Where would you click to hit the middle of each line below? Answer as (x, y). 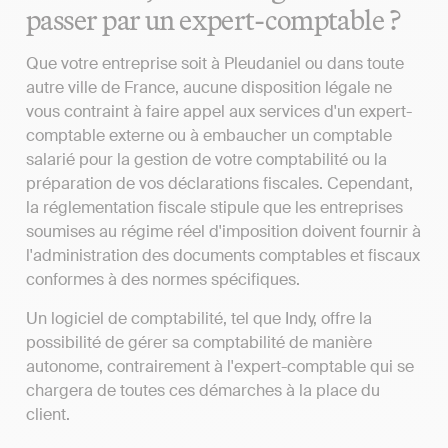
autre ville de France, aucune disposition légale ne (209, 88)
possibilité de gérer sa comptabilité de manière (199, 342)
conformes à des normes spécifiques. (163, 280)
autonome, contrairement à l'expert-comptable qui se (220, 366)
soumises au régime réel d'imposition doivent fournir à (223, 232)
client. (48, 414)
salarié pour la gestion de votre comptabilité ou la (206, 160)
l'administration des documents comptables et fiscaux (223, 256)
